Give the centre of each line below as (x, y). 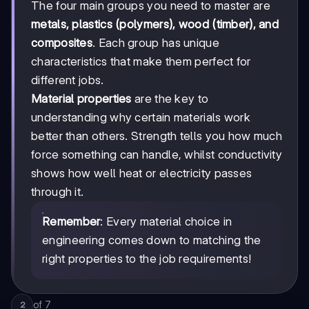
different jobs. (68, 80)
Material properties (81, 98)
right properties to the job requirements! (147, 258)
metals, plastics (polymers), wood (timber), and (155, 24)
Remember (71, 221)
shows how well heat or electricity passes (142, 173)
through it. (58, 191)
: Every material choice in (166, 221)
